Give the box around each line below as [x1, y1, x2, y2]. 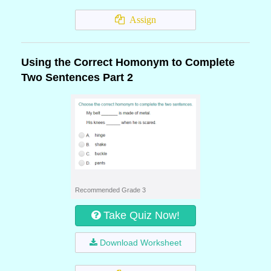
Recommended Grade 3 [75, 186, 146, 194]
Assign [125, 15, 156, 25]
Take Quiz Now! [103, 209, 180, 221]
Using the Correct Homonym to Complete [21, 56, 235, 68]
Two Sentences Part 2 [21, 71, 133, 83]
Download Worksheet [100, 238, 181, 247]
